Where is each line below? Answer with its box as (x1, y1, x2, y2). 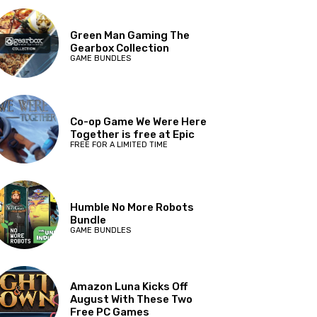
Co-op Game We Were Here (70, 115, 207, 128)
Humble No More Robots (70, 200, 195, 214)
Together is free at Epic (70, 127, 195, 141)
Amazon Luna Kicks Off (70, 280, 188, 294)
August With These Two (70, 293, 193, 306)
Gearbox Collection (70, 42, 170, 55)
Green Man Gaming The (70, 29, 190, 42)
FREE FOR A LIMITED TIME (70, 139, 168, 149)
